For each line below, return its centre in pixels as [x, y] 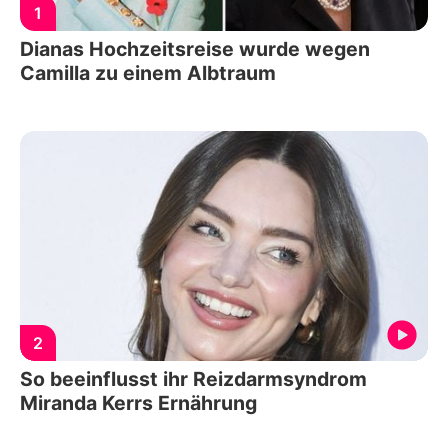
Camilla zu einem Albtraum [148, 73]
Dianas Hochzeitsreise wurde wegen [195, 49]
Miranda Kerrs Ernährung [138, 402]
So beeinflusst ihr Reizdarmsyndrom [193, 378]
